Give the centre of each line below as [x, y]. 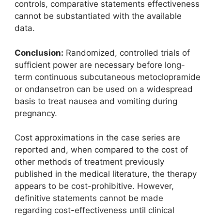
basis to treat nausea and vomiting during [96, 101]
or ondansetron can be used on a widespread [104, 89]
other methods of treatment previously [89, 162]
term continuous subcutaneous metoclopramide [108, 77]
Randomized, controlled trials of [127, 53]
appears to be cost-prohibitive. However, [94, 186]
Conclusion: [39, 53]
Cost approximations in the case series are [97, 138]
